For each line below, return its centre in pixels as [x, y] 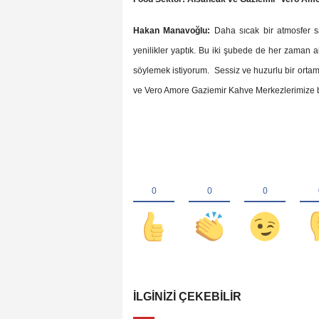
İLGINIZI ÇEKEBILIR [187, 297]
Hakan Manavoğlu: [172, 31]
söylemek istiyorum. [172, 71]
